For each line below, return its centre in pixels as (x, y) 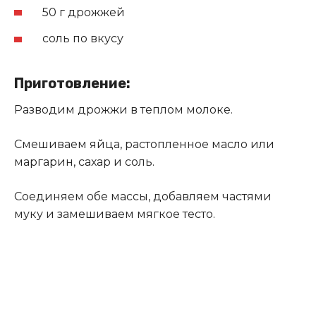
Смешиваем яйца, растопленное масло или (144, 145)
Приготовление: (72, 84)
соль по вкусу (83, 39)
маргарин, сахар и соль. (84, 162)
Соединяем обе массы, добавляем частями (143, 197)
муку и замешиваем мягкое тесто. (115, 214)
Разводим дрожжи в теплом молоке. (123, 110)
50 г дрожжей (84, 12)
